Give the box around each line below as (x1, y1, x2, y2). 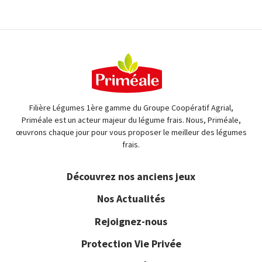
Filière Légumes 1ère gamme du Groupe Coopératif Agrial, (29, 102, 233, 113)
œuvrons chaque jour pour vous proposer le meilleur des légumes (15, 127, 247, 138)
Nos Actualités (97, 192, 165, 206)
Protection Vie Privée (81, 236, 181, 250)
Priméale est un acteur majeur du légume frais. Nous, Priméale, (21, 115, 241, 126)
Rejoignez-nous (95, 214, 167, 228)
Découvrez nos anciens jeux (67, 170, 195, 184)
